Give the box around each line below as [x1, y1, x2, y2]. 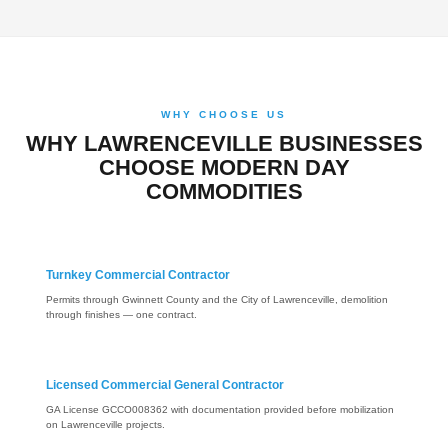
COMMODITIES [145, 179, 303, 205]
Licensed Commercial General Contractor [46, 378, 284, 393]
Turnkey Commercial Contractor [46, 268, 230, 283]
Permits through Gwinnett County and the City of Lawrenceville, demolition [46, 294, 388, 306]
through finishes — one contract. [46, 309, 197, 321]
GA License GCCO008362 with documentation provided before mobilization [46, 404, 394, 416]
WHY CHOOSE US [161, 109, 287, 121]
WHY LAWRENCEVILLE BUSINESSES [25, 131, 423, 157]
